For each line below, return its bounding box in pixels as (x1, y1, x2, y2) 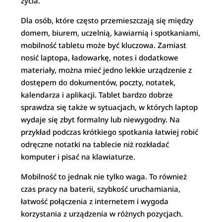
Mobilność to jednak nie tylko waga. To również (21, 171, 187, 181)
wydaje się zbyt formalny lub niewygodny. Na (21, 114, 180, 124)
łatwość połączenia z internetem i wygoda (21, 196, 169, 206)
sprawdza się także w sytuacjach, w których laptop (21, 102, 198, 112)
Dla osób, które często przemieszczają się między (21, 15, 194, 25)
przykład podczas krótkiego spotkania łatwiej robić (21, 127, 199, 137)
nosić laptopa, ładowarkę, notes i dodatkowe (21, 53, 179, 62)
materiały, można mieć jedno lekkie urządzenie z (21, 65, 192, 75)
